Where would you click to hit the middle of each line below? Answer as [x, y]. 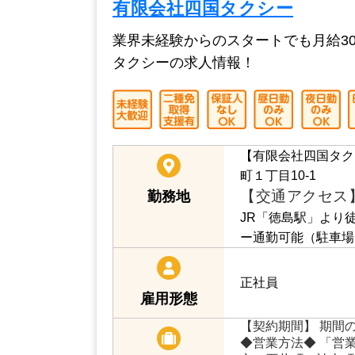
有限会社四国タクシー [202, 110]
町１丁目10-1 [279, 277]
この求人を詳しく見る [258, 19]
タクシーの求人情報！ [184, 164]
